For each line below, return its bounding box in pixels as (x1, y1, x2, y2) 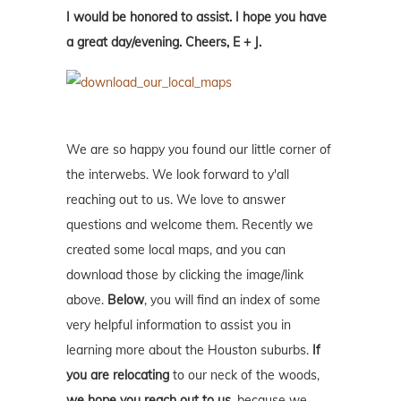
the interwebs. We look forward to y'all (66, 166, 289, 183)
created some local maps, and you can (66, 242, 286, 259)
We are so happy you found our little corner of (66, 141, 331, 158)
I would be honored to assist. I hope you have (66, 9, 327, 26)
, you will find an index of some (144, 292, 320, 309)
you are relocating (66, 367, 169, 384)
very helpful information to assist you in (66, 317, 291, 334)
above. (66, 292, 107, 309)
